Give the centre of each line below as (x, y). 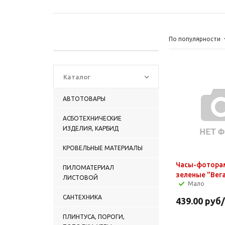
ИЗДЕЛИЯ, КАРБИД (91, 128)
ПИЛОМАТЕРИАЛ (88, 167)
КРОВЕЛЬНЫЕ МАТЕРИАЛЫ (103, 148)
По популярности (195, 39)
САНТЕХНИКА (82, 197)
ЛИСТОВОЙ (80, 177)
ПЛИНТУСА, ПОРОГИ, (94, 216)
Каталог (77, 77)
